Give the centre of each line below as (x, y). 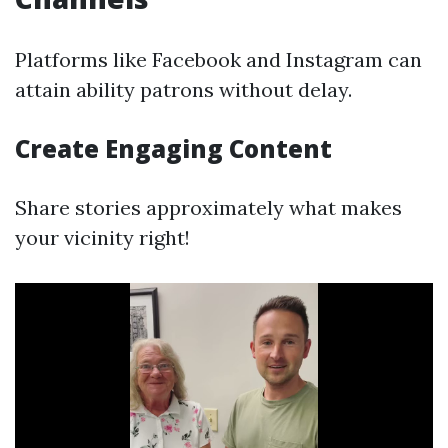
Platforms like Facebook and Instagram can (218, 59)
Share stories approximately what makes (208, 207)
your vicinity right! (102, 237)
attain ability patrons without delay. (183, 89)
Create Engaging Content (173, 148)
